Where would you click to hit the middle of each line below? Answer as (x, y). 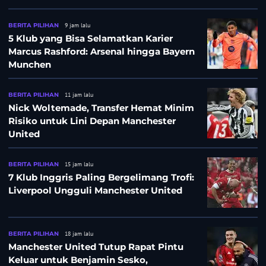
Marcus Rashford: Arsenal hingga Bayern (102, 52)
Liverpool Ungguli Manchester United (95, 191)
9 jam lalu (77, 26)
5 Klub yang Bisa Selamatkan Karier (91, 39)
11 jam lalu (79, 95)
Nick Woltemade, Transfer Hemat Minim (101, 108)
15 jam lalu (79, 164)
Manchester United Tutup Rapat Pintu (96, 247)
